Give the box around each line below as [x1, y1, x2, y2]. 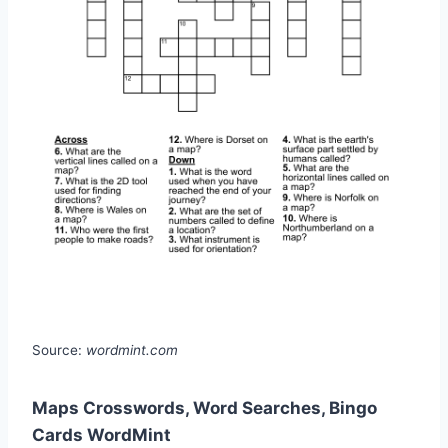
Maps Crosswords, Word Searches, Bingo [32, 398, 377, 419]
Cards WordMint [32, 425, 171, 446]
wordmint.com [86, 342, 178, 359]
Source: [32, 342, 86, 359]
